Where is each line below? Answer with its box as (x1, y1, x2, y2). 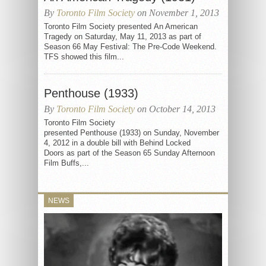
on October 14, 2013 (135, 104, 216, 114)
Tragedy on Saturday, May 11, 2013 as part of (44, 32, 201, 41)
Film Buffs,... (44, 159, 89, 167)
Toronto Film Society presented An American (44, 22, 198, 31)
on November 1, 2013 (135, 8, 219, 18)
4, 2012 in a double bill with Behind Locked (44, 138, 191, 147)
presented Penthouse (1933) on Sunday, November (44, 128, 219, 137)
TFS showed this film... (44, 52, 124, 61)
